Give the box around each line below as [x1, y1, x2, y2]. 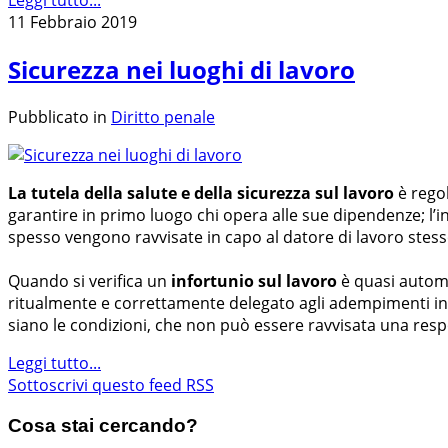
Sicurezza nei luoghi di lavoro [8, 53, 355, 87]
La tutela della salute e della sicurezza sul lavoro [8, 181, 394, 204]
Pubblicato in [8, 105, 107, 128]
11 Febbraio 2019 [8, 11, 137, 34]
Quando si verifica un [8, 269, 167, 292]
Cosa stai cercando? [8, 414, 198, 436]
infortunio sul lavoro [167, 269, 337, 292]
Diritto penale [111, 105, 215, 128]
